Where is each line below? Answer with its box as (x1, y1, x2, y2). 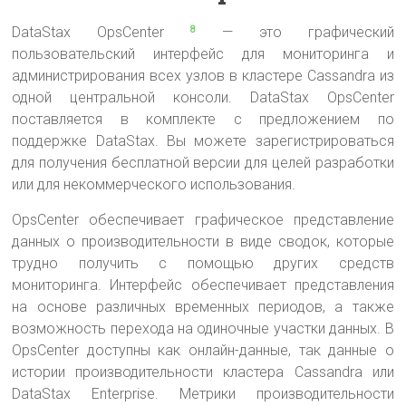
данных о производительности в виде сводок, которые (12, 232, 394, 250)
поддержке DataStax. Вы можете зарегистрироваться (12, 131, 394, 150)
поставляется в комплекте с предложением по (12, 110, 394, 128)
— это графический (196, 23, 394, 41)
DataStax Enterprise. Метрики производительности (12, 384, 394, 402)
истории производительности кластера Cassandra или (12, 362, 394, 381)
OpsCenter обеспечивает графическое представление (12, 210, 394, 228)
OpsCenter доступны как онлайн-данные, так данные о (12, 341, 394, 359)
